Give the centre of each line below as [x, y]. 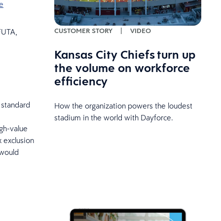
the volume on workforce [122, 68]
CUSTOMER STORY [83, 31]
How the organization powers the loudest [123, 106]
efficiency [81, 81]
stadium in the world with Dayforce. [113, 118]
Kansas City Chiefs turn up [125, 55]
